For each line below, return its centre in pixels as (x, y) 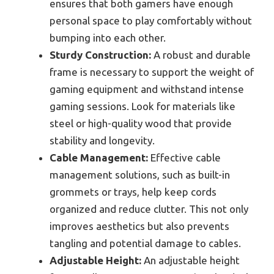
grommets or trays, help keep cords (133, 191)
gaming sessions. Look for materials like (143, 106)
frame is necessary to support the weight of (152, 72)
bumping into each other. (108, 37)
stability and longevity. (102, 140)
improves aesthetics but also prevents (139, 226)
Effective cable (184, 157)
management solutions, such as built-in (140, 174)
